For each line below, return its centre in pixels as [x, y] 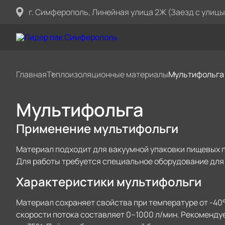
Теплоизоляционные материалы [107, 74]
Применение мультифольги [97, 128]
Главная [31, 74]
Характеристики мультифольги [109, 182]
